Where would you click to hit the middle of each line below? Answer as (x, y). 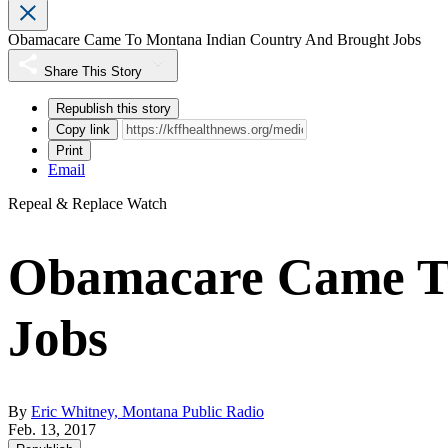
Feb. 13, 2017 (52, 430)
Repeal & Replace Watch (87, 204)
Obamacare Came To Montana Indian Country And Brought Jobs (214, 40)
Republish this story (113, 109)
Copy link (83, 130)
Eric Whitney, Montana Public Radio (147, 412)
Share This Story (93, 72)
